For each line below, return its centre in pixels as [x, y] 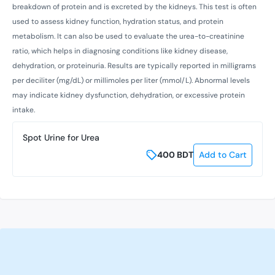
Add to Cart [223, 154]
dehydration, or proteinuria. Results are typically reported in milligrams [134, 65]
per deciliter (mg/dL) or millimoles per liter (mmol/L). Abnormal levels [131, 80]
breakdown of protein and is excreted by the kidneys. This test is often [134, 6]
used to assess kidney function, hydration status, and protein [118, 21]
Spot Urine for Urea [61, 137]
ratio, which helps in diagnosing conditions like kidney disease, [120, 51]
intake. [24, 110]
